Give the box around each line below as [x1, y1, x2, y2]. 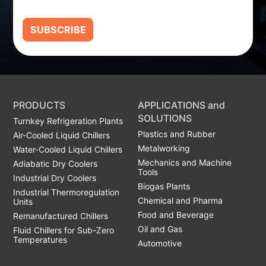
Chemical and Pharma [138, 195, 223, 205]
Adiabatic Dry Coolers [13, 158, 98, 169]
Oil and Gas [138, 223, 183, 234]
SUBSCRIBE [30, 23, 86, 36]
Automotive [138, 237, 182, 248]
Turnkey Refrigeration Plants [13, 115, 123, 126]
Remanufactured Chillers [13, 210, 109, 221]
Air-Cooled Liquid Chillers [13, 129, 110, 140]
